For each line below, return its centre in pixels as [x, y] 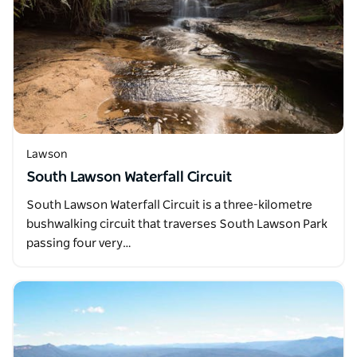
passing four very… [79, 243]
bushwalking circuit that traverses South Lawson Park [177, 224]
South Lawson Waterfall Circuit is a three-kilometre [169, 205]
